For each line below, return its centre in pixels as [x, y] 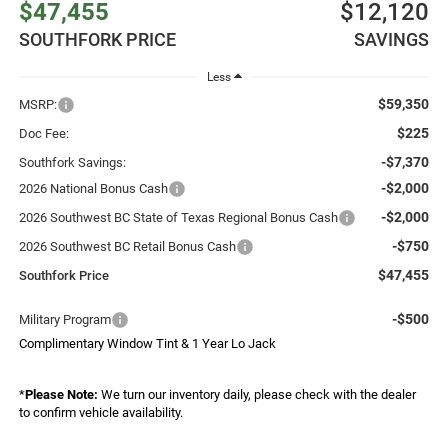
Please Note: [61, 394]
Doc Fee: [43, 133]
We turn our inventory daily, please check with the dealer [256, 394]
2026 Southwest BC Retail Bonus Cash [127, 246]
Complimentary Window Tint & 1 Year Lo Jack [147, 343]
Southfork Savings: [72, 162]
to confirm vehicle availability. [100, 412]
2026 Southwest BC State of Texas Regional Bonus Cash [178, 217]
